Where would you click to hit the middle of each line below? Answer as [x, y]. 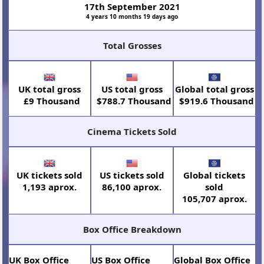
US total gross [132, 89]
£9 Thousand [50, 100]
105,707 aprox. [214, 198]
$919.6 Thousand [214, 100]
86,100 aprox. [132, 187]
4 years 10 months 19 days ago [132, 16]
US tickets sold [132, 175]
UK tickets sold [50, 175]
